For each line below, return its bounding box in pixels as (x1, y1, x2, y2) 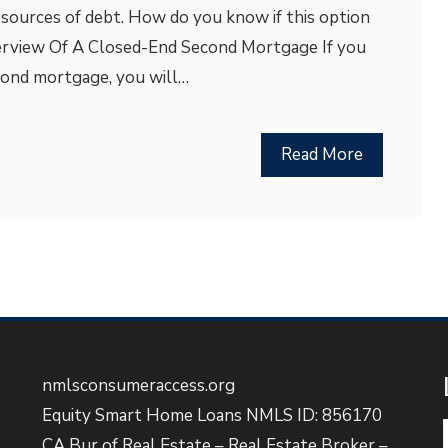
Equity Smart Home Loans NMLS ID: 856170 (41, 404, 382, 427)
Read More (280, 143, 363, 166)
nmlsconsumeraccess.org (41, 374, 235, 397)
